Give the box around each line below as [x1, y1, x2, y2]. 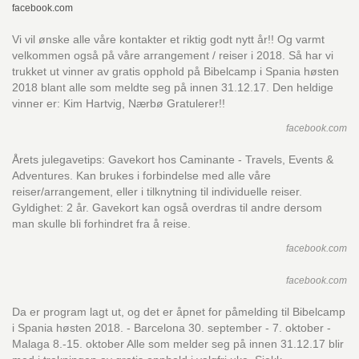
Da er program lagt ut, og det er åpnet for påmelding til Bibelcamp [12, 305, 345, 318]
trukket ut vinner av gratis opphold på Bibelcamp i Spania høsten [12, 65, 339, 78]
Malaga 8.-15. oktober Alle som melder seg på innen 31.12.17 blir [12, 337, 344, 350]
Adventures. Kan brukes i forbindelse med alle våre [12, 169, 271, 182]
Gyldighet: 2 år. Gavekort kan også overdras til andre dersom [12, 201, 322, 214]
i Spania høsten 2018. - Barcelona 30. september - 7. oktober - [12, 321, 331, 334]
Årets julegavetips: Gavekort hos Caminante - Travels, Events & [12, 153, 333, 166]
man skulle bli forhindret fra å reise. [12, 217, 191, 230]
